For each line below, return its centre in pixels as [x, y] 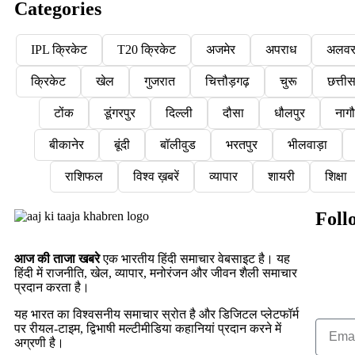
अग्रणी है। [39, 342]
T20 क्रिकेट [147, 49]
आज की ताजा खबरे [57, 258]
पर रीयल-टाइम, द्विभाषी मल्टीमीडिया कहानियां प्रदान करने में [148, 328]
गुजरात [160, 81]
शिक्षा [336, 176]
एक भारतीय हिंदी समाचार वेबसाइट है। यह [195, 258]
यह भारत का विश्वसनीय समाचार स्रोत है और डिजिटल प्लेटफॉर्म [157, 314]
